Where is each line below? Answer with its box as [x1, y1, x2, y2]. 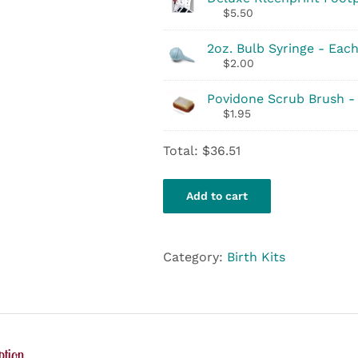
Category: [163, 249, 227, 265]
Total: [163, 143, 202, 158]
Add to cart [186, 189, 248, 202]
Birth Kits [227, 249, 285, 265]
